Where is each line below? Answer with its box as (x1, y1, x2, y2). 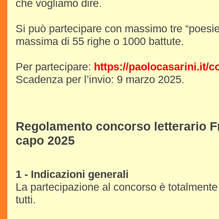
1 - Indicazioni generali (16, 168, 129, 180)
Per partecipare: (16, 61, 94, 73)
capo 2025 (16, 133, 75, 148)
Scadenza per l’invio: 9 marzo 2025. (16, 73, 184, 86)
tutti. (16, 194, 36, 206)
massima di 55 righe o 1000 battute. (16, 35, 184, 48)
